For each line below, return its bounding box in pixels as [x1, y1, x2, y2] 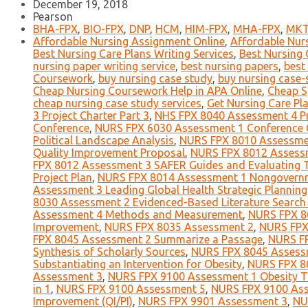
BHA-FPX [33, 23, 78, 36]
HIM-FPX [185, 23, 228, 36]
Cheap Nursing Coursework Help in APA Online [33, 85, 262, 98]
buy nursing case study [98, 72, 212, 85]
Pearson [33, 10, 73, 23]
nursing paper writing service [33, 60, 175, 73]
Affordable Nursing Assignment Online [33, 35, 225, 48]
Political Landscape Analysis [33, 134, 174, 147]
